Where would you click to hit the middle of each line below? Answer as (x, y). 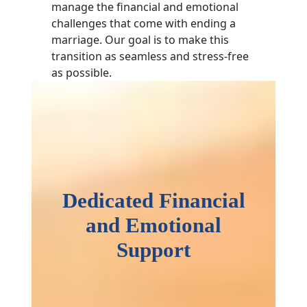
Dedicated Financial (153, 201)
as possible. (82, 73)
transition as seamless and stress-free (150, 56)
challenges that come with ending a (144, 23)
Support (153, 250)
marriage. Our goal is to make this (140, 40)
